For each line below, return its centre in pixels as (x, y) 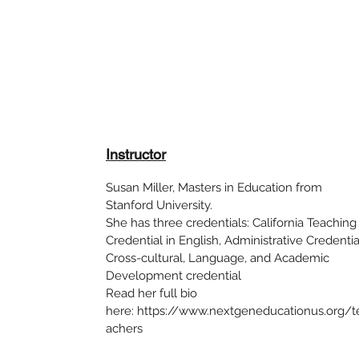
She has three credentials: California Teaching (231, 223)
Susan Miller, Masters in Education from (214, 188)
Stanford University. (159, 205)
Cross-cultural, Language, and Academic (218, 258)
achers (124, 329)
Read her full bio (151, 293)
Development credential (173, 276)
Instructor (136, 154)
